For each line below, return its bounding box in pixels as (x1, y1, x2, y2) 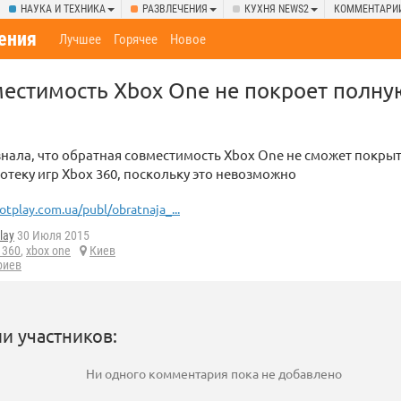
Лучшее (59, 31, 102, 47)
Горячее (114, 31, 158, 47)
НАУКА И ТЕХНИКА (21, 3, 106, 15)
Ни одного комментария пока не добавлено (85, 365, 342, 382)
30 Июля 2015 (14, 228, 90, 243)
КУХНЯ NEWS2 (244, 3, 309, 15)
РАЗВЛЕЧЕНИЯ (142, 3, 208, 15)
